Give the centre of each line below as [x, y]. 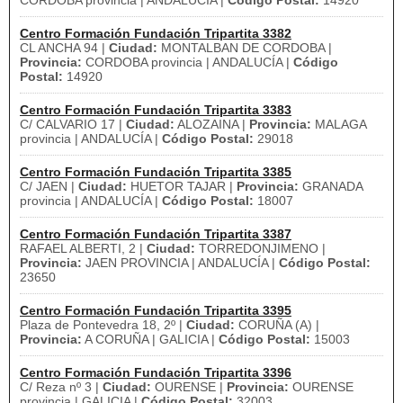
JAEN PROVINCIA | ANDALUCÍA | [180, 263]
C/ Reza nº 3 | [61, 387]
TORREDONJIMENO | [260, 248]
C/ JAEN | [49, 186]
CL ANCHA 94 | [64, 48]
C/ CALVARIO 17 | [73, 124]
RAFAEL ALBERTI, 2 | [83, 248]
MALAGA [339, 124]
